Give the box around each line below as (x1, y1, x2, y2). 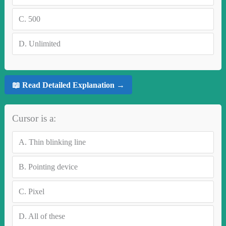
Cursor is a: (12, 113, 56, 124)
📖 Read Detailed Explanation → (12, 80, 125, 89)
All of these (28, 212, 65, 221)
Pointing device (28, 162, 78, 172)
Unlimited (28, 39, 61, 48)
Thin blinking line (28, 138, 86, 147)
